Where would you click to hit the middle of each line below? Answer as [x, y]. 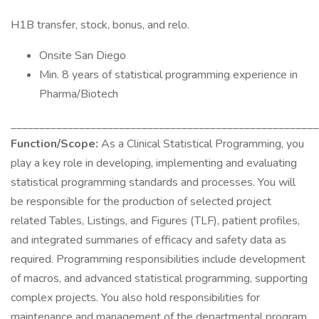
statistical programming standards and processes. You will [153, 182]
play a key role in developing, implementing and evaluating [154, 163]
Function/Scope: [54, 144]
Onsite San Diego [83, 56]
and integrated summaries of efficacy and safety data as [148, 240]
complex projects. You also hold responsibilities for [135, 298]
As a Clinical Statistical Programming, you [201, 144]
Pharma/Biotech [79, 94]
